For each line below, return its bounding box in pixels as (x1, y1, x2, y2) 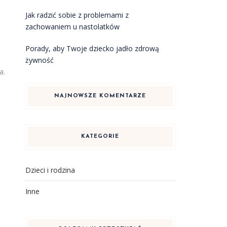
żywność (25, 55, 54, 65)
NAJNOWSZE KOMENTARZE (54, 93, 146, 99)
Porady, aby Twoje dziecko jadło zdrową (25, 44, 159, 53)
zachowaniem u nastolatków (25, 22, 120, 31)
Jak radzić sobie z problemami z (25, 10, 129, 20)
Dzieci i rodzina (25, 165, 75, 175)
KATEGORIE (81, 134, 120, 139)
